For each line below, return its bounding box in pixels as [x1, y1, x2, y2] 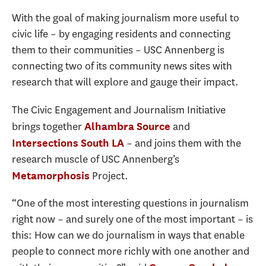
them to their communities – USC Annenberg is [12, 43, 224, 57]
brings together [12, 119, 84, 134]
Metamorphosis [12, 169, 90, 182]
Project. [90, 168, 128, 183]
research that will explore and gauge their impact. [12, 75, 239, 89]
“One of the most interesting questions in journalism [12, 196, 249, 210]
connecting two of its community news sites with [12, 59, 232, 73]
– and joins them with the [124, 135, 241, 150]
